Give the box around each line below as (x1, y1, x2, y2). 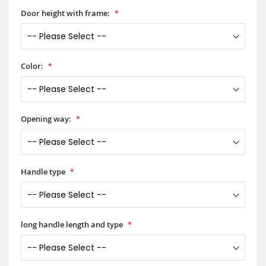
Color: (21, 60, 43, 71)
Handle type (21, 166, 65, 177)
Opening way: (21, 113, 71, 124)
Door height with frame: (21, 7, 110, 18)
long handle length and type (21, 218, 123, 230)
